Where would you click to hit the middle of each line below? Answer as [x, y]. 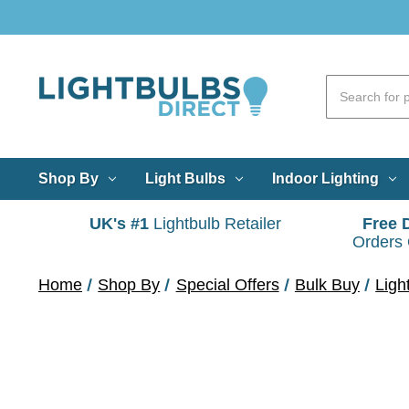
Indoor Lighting [325, 178]
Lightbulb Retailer [215, 224]
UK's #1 [119, 224]
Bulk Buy [327, 284]
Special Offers [227, 284]
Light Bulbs [185, 178]
